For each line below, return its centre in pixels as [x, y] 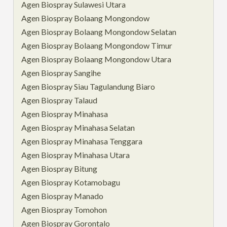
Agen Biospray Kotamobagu [71, 182]
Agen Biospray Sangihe [61, 72]
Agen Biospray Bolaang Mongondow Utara [97, 59]
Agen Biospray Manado [63, 196]
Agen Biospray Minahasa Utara [76, 155]
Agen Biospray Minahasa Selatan [78, 127]
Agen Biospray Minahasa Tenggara [82, 141]
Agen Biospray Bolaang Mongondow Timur [97, 45]
